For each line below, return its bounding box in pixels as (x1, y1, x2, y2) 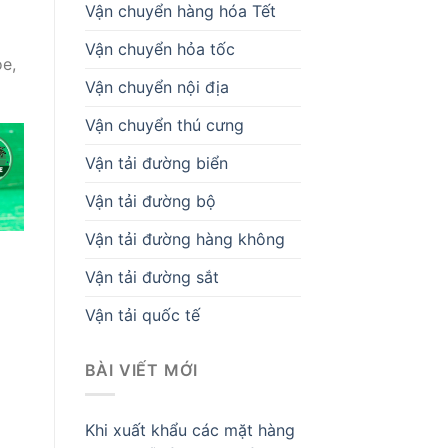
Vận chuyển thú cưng (84, 114, 244, 135)
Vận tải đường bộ (84, 190, 216, 211)
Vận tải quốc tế (84, 304, 200, 325)
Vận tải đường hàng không (84, 228, 285, 249)
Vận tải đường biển (84, 152, 228, 173)
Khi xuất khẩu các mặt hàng (84, 420, 295, 441)
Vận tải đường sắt (84, 266, 219, 287)
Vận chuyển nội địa (84, 76, 229, 97)
